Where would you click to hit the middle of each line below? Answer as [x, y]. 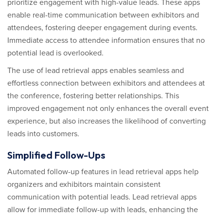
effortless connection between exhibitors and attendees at [106, 83]
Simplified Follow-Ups [56, 155]
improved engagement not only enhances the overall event [108, 109]
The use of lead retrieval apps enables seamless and [96, 71]
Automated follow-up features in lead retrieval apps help [103, 172]
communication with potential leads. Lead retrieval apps [102, 197]
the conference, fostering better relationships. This [93, 96]
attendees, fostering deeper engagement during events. [102, 28]
